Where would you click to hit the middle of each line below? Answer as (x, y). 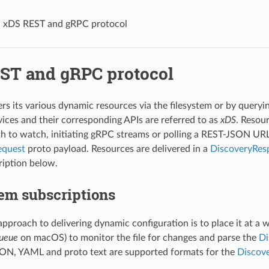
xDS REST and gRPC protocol (65, 24)
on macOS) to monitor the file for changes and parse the (138, 238)
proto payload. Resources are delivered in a (117, 149)
